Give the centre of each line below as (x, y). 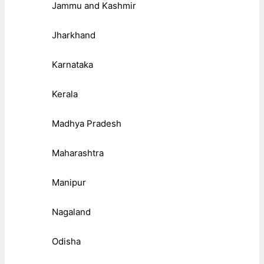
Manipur (69, 183)
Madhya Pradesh (87, 124)
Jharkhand (74, 35)
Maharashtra (78, 153)
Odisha (66, 242)
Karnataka (72, 65)
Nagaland (71, 212)
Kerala (65, 94)
